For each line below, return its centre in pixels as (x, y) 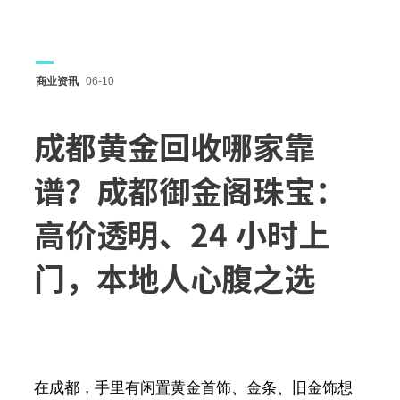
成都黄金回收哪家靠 (174, 148)
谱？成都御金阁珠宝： (190, 192)
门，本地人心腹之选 (174, 279)
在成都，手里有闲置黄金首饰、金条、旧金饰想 (193, 388)
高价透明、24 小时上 (181, 235)
